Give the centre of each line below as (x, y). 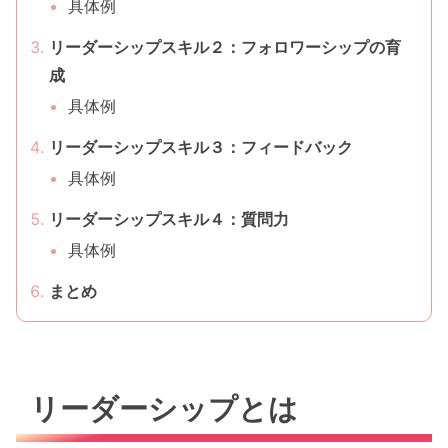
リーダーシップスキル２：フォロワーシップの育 (225, 46)
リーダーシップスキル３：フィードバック (201, 146)
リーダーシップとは (164, 408)
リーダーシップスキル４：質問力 (169, 218)
